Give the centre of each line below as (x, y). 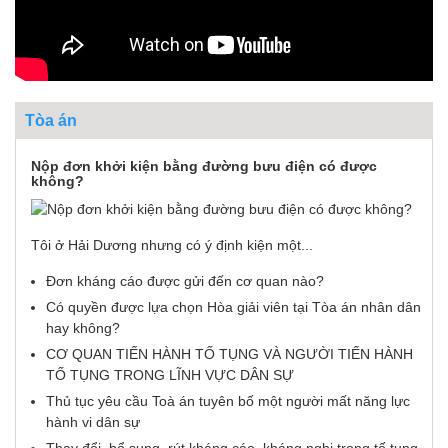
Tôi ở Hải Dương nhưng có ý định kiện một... (172, 245)
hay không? (83, 328)
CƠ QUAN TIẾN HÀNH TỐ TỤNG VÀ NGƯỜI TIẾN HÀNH (229, 354)
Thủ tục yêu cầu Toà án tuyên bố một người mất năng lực (228, 401)
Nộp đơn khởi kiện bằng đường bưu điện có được (204, 165)
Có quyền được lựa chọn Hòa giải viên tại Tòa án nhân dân (233, 307)
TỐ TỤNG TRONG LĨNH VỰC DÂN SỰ (170, 375)
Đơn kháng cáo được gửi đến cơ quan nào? (185, 281)
